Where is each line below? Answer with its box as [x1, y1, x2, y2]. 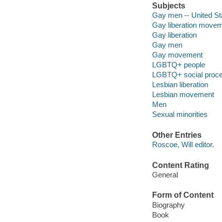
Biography [152, 200, 185, 209]
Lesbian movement [152, 90, 214, 99]
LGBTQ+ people [152, 60, 205, 69]
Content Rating [152, 161, 209, 169]
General [152, 170, 178, 179]
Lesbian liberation [152, 80, 208, 89]
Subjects [152, 1, 185, 10]
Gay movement [152, 51, 203, 59]
